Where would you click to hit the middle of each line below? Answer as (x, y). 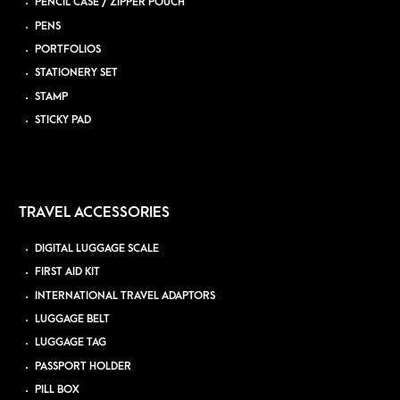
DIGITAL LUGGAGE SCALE (97, 249)
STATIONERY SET (77, 73)
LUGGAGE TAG (71, 343)
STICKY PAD (63, 120)
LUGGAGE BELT (73, 319)
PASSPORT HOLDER (83, 366)
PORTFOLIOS (68, 49)
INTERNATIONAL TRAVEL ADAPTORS (125, 296)
